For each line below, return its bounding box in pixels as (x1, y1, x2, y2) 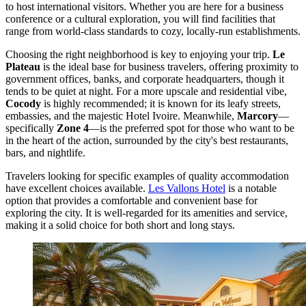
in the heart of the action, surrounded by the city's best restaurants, (5, 134, 288, 146)
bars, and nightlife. (5, 146, 85, 158)
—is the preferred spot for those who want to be (89, 122, 294, 134)
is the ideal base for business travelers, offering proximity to (40, 60, 298, 72)
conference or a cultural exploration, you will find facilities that (5, 12, 275, 25)
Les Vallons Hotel (148, 182, 225, 194)
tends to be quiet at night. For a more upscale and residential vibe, (5, 85, 287, 97)
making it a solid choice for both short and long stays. (5, 219, 235, 231)
